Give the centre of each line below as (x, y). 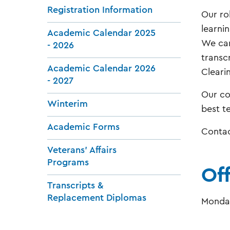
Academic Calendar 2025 (101, 33)
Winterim (68, 103)
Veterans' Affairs (82, 150)
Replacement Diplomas (97, 197)
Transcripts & (75, 185)
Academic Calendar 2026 (101, 68)
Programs (68, 162)
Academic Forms (83, 127)
